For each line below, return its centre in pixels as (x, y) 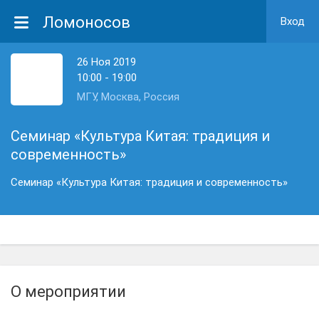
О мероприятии (68, 292)
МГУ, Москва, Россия (128, 97)
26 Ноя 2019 (106, 62)
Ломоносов (87, 22)
